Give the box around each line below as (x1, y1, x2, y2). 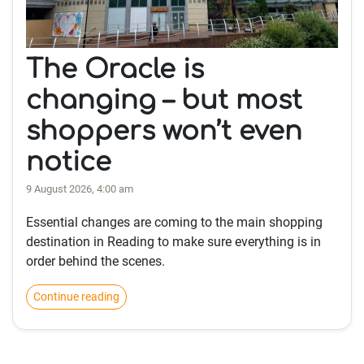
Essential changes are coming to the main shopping (26, 214, 323, 230)
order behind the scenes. (26, 253, 165, 269)
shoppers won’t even (26, 117, 302, 145)
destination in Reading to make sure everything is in (26, 234, 321, 249)
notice (26, 148, 111, 176)
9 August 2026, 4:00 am (26, 183, 133, 195)
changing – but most (26, 86, 302, 115)
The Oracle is (26, 55, 204, 84)
